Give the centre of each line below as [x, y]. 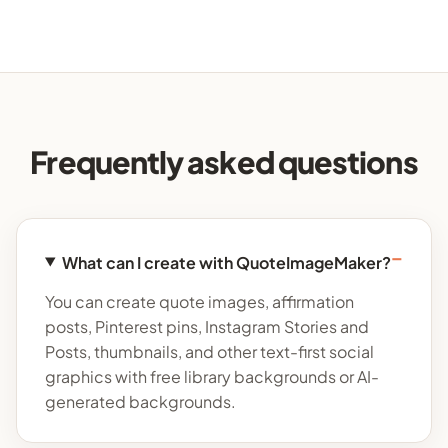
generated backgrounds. [140, 402]
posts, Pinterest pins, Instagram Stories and [207, 327]
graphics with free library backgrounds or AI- [212, 377]
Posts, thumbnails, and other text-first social [209, 352]
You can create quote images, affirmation [199, 302]
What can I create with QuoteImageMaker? [226, 262]
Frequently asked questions [224, 162]
